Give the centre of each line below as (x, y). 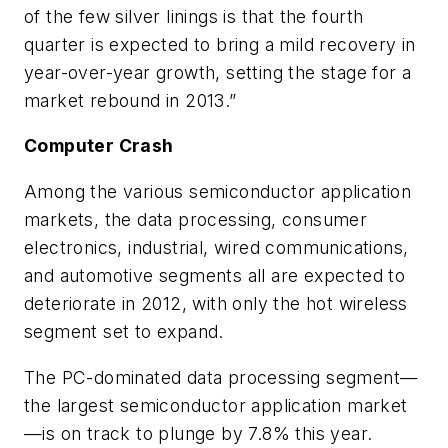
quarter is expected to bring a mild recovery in (220, 44)
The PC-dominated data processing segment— (221, 377)
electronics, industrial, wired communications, (216, 247)
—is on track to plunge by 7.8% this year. (198, 433)
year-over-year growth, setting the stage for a (218, 72)
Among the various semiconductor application (218, 191)
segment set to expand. (124, 331)
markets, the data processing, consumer (196, 219)
